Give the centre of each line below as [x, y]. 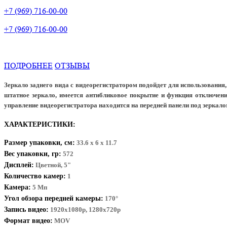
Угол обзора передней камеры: [54, 198]
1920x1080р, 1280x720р [85, 209]
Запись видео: [26, 209]
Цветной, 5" [52, 165]
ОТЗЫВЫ [72, 65]
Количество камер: [35, 176]
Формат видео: [28, 220]
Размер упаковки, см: [40, 142]
